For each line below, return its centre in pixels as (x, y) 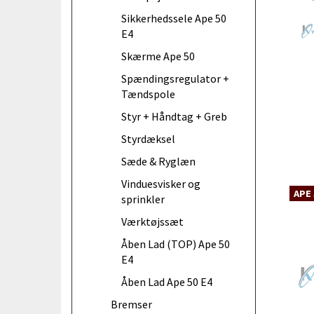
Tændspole (148, 94)
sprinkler (143, 199)
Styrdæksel (148, 138)
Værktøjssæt (152, 221)
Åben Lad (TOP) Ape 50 (176, 244)
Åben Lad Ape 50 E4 (167, 281)
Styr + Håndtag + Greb (174, 116)
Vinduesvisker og (161, 183)
